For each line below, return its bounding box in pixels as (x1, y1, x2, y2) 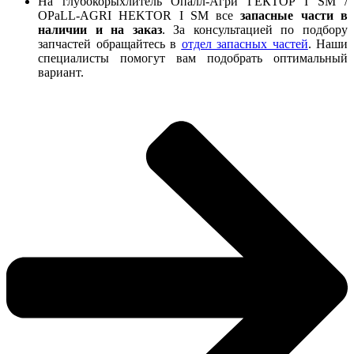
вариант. (38, 66, 84, 80)
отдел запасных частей (181, 37, 308, 51)
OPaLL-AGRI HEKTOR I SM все (38, 9, 241, 23)
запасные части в (240, 9, 348, 23)
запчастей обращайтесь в (38, 37, 182, 51)
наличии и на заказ (38, 23, 162, 37)
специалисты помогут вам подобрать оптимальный (38, 51, 348, 66)
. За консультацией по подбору (161, 23, 348, 37)
